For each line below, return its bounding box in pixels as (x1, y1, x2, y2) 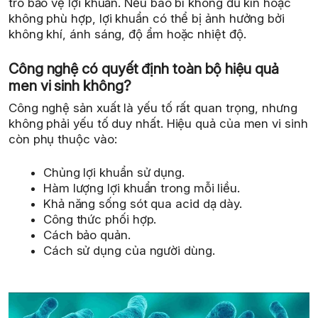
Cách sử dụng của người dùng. (43, 243, 215, 258)
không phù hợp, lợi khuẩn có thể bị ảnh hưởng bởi (9, 11, 285, 26)
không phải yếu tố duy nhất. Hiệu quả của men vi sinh (9, 116, 308, 131)
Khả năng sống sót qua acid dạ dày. (43, 197, 243, 211)
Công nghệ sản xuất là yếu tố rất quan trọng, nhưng (9, 100, 297, 115)
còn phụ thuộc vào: (9, 131, 117, 146)
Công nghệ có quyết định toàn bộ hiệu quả (9, 60, 279, 77)
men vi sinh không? (9, 77, 131, 94)
